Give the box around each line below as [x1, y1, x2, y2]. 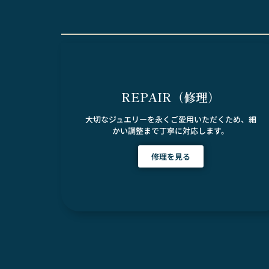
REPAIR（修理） [121, 88, 220, 106]
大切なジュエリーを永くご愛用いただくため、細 [85, 113, 256, 125]
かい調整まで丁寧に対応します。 [112, 124, 229, 136]
